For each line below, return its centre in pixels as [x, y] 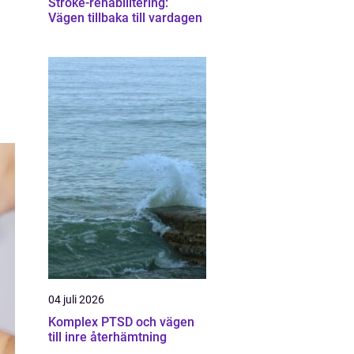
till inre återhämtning [107, 337]
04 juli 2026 [76, 299]
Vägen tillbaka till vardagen [125, 18]
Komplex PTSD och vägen [121, 322]
